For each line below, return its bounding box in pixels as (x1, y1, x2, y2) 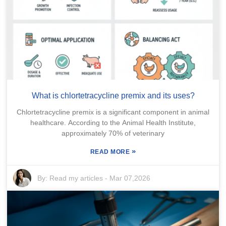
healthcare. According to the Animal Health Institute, (30, 118, 196, 127)
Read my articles (49, 174, 103, 182)
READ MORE (90, 148, 132, 155)
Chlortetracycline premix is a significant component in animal (17, 107, 209, 116)
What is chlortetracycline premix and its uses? (31, 91, 195, 100)
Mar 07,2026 (109, 174, 151, 182)
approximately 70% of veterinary (62, 129, 164, 137)
